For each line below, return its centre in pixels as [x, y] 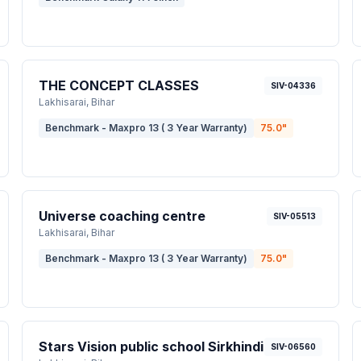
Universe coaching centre [122, 216]
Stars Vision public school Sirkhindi [151, 346]
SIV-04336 [294, 85]
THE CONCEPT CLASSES [118, 85]
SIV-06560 [294, 346]
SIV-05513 [295, 216]
